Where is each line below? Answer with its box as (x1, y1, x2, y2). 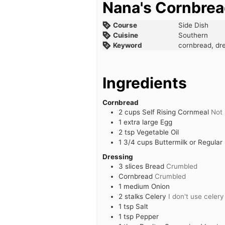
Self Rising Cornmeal (142, 107, 209, 116)
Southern (178, 31, 208, 39)
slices (125, 162, 143, 170)
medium (123, 182, 149, 190)
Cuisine (113, 31, 139, 39)
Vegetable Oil (136, 128, 179, 136)
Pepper (135, 212, 159, 220)
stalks (124, 192, 143, 200)
